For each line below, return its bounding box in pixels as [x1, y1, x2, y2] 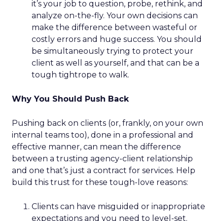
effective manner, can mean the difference [12, 142, 181, 151]
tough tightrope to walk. [32, 70, 129, 79]
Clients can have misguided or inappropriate [32, 202, 205, 211]
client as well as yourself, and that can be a [32, 58, 199, 68]
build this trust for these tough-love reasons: [12, 178, 188, 187]
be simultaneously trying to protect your [32, 46, 193, 56]
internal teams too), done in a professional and [12, 130, 193, 140]
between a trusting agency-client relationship [12, 154, 193, 163]
